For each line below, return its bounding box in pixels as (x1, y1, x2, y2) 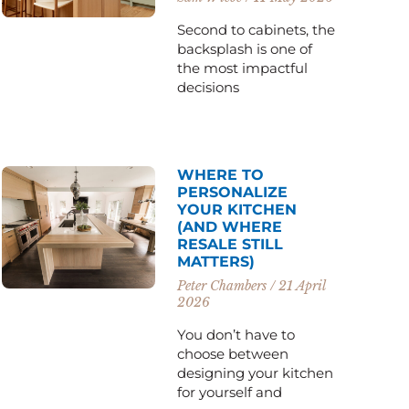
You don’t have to (177, 325, 296, 343)
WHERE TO (177, 165, 265, 184)
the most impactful (177, 58, 309, 77)
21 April (275, 277, 327, 294)
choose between (177, 344, 289, 362)
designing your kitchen (177, 363, 334, 382)
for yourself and (177, 383, 283, 401)
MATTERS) (177, 252, 256, 270)
